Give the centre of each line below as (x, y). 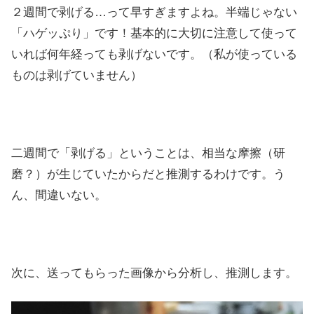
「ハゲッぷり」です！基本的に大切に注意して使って (154, 33)
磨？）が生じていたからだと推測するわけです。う (148, 174)
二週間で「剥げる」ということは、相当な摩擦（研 (148, 153)
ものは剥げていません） (77, 75)
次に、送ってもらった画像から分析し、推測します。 (154, 273)
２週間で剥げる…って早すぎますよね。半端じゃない (154, 12)
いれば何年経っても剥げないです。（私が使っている (154, 54)
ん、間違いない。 (59, 195)
